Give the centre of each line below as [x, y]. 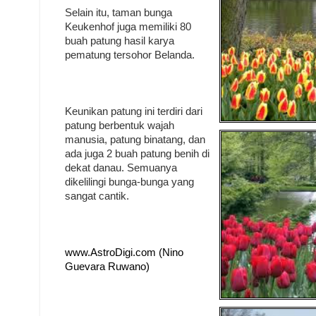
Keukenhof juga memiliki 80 [128, 26]
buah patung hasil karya [120, 41]
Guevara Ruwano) [107, 266]
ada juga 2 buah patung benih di [137, 153]
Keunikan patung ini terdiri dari [134, 111]
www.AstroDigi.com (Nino [124, 252]
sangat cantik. [97, 196]
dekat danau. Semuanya [121, 168]
